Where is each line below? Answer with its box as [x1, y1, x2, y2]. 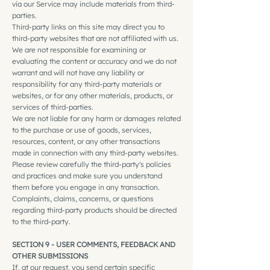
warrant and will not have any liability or [12, 67, 144, 77]
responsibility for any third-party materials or [12, 79, 162, 89]
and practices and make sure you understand [12, 171, 162, 180]
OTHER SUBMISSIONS [12, 251, 88, 260]
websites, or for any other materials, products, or [12, 90, 173, 100]
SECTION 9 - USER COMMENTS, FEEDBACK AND [12, 239, 175, 249]
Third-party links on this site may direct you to [12, 22, 165, 31]
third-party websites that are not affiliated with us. [12, 33, 178, 43]
